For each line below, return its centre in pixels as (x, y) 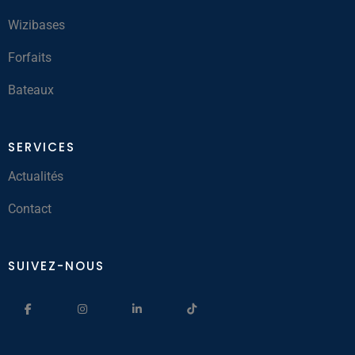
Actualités (36, 176)
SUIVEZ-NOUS (56, 266)
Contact (30, 209)
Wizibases (36, 25)
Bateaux (31, 90)
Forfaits (30, 57)
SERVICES (42, 147)
